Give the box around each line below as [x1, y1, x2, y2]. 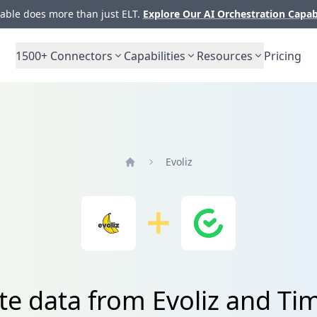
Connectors [47, 47, 113, 64]
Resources [197, 47, 253, 64]
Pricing [264, 47, 301, 64]
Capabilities [124, 47, 185, 64]
